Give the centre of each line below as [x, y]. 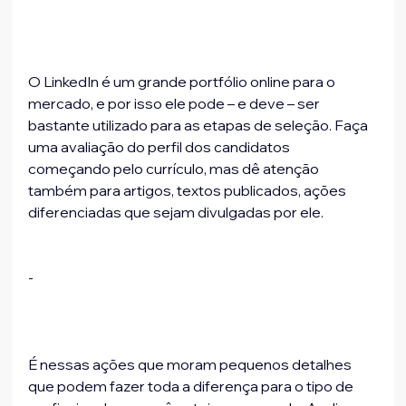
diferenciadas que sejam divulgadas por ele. [176, 213]
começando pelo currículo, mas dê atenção [175, 169]
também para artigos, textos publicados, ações [189, 191]
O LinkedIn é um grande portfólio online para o [184, 82]
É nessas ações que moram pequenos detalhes [192, 365]
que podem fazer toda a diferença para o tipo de [193, 387]
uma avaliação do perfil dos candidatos [161, 147]
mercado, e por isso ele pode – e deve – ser [176, 104]
